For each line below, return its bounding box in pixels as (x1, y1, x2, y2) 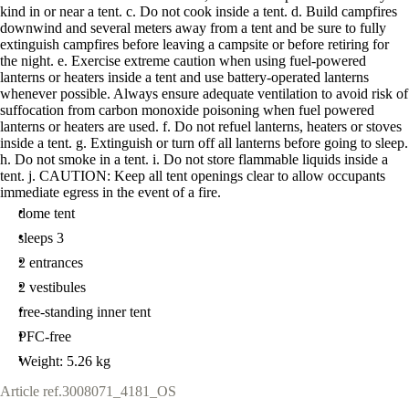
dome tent (18, 205, 75, 221)
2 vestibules (18, 279, 86, 295)
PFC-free (18, 329, 71, 344)
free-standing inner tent (18, 304, 151, 320)
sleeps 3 (18, 230, 64, 246)
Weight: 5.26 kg (18, 353, 110, 369)
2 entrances (18, 255, 83, 270)
